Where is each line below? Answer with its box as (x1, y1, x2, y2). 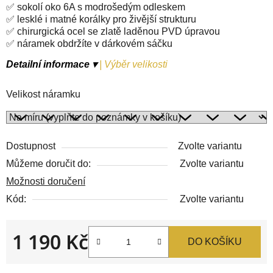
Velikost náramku (6, 88, 80, 99)
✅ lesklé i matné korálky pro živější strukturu (6, 13, 196, 24)
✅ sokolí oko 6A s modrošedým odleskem (6, 1, 185, 12)
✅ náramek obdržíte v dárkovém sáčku (6, 38, 172, 49)
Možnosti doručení (6, 175, 85, 186)
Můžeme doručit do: (6, 158, 91, 169)
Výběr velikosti (104, 58, 168, 69)
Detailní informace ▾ (6, 58, 97, 69)
